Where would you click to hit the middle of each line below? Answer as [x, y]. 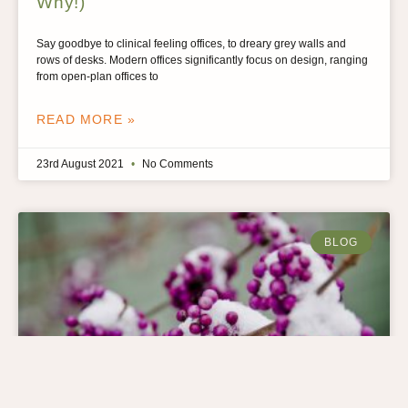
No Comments [176, 163]
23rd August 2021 [82, 163]
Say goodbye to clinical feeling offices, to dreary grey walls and [191, 43]
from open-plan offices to [97, 76]
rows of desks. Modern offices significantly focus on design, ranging [202, 60]
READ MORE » [87, 119]
